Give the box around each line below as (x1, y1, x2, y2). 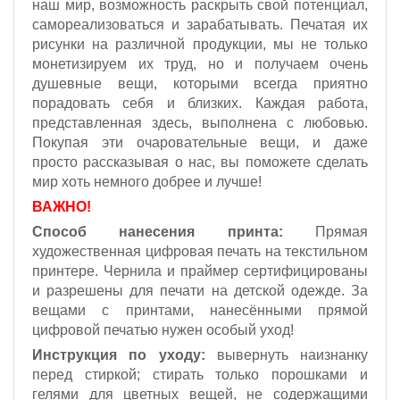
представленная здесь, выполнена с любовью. (32, 115, 368, 130)
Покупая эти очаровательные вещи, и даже (32, 135, 368, 150)
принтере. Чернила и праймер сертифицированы (32, 263, 368, 279)
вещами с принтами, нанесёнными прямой (32, 303, 368, 318)
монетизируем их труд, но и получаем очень (32, 56, 368, 71)
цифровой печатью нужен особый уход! (32, 322, 294, 337)
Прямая (282, 224, 369, 239)
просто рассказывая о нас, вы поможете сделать (32, 154, 368, 170)
